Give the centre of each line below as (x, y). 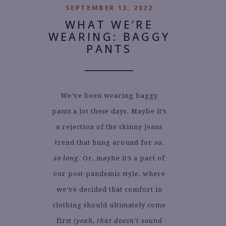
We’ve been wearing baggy (109, 95)
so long (66, 158)
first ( (66, 220)
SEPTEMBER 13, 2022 (109, 8)
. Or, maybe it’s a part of (122, 158)
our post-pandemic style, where (109, 174)
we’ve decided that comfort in (109, 189)
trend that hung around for (104, 142)
